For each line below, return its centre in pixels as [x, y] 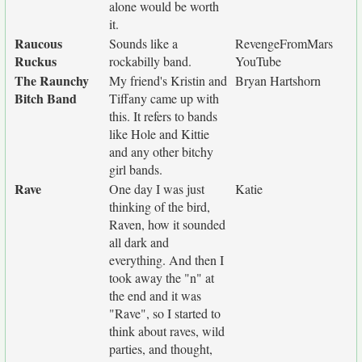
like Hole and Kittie [159, 134]
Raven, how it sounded [167, 224]
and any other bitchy [161, 152]
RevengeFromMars [284, 43]
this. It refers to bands [163, 116]
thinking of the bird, [160, 206]
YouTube [258, 61]
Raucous [38, 43]
